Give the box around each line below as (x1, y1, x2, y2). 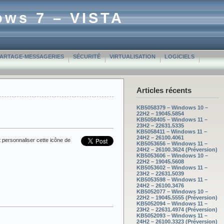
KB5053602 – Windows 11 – (136, 164, 207, 170)
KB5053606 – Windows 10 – (136, 152, 208, 158)
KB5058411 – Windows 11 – (136, 128, 207, 134)
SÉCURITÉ (73, 53, 100, 59)
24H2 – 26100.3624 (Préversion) (136, 146, 217, 152)
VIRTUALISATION (109, 53, 155, 59)
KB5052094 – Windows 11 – (136, 200, 207, 206)
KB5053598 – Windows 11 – (136, 176, 207, 182)
